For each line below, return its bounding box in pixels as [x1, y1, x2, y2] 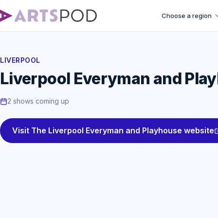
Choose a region [162, 12, 212, 19]
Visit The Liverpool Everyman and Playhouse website [12, 126, 214, 135]
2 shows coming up [7, 97, 69, 105]
